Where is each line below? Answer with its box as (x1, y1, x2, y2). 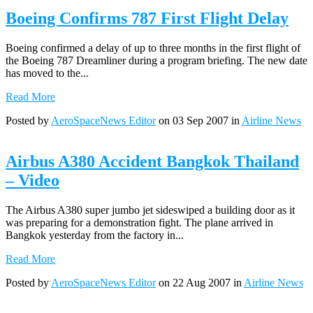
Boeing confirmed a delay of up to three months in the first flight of (6, 41, 300, 54)
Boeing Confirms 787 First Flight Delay (6, 8, 289, 27)
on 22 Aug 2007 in (156, 276, 244, 289)
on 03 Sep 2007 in (156, 114, 242, 126)
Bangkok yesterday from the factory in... (6, 228, 184, 241)
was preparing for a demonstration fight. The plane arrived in (6, 216, 273, 228)
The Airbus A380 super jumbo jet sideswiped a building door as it (6, 203, 295, 216)
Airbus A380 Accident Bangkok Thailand (6, 152, 299, 170)
